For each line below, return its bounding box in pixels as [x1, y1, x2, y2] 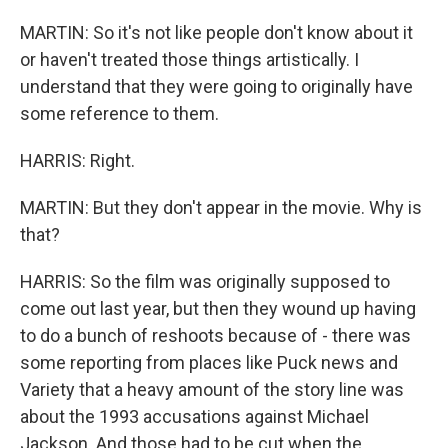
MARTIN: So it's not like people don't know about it [20, 22, 413, 43]
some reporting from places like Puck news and [20, 352, 398, 373]
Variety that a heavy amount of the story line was [20, 379, 404, 400]
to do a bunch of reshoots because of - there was [20, 325, 411, 346]
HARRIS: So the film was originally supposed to [20, 271, 390, 292]
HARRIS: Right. [20, 150, 135, 171]
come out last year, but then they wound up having [20, 298, 416, 319]
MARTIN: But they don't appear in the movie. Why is [20, 197, 422, 218]
